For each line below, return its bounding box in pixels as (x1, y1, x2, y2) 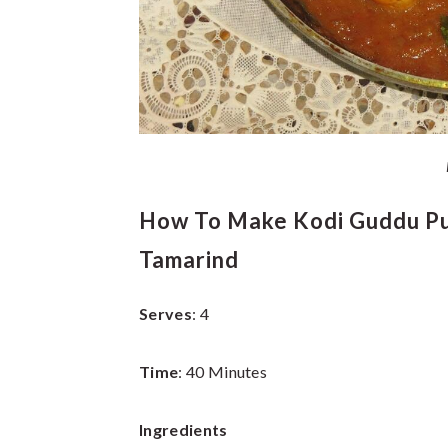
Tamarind (139, 246, 239, 273)
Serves (139, 304, 192, 323)
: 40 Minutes (178, 362, 268, 381)
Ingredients (139, 420, 228, 439)
